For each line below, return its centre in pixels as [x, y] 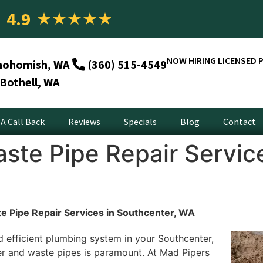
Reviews [84, 122]
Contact [240, 122]
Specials [140, 122]
